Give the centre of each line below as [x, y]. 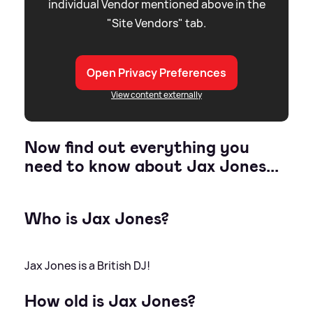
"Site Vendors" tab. [156, 23]
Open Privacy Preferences [156, 73]
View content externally [156, 95]
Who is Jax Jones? [97, 219]
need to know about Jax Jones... [152, 167]
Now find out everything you [137, 148]
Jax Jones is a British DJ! [87, 266]
